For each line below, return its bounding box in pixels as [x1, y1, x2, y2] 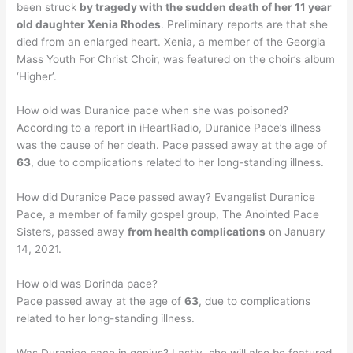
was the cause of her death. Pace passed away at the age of [17, 139, 328, 152]
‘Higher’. [17, 69, 58, 83]
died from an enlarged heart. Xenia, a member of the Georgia [17, 35, 326, 48]
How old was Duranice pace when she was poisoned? [17, 104, 289, 117]
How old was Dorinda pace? [17, 277, 158, 291]
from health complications [128, 225, 266, 239]
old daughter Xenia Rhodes [17, 17, 162, 31]
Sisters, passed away [17, 225, 128, 239]
